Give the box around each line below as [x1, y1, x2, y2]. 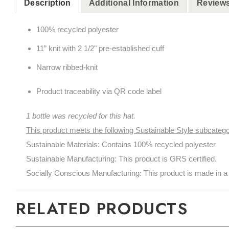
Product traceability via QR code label [36, 87, 162, 96]
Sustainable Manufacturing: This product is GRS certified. [26, 154, 217, 163]
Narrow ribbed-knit [36, 62, 98, 72]
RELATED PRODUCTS [16, 196, 188, 220]
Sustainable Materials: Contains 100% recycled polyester [26, 140, 216, 149]
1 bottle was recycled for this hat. [26, 111, 136, 120]
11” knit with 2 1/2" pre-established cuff [36, 43, 164, 53]
